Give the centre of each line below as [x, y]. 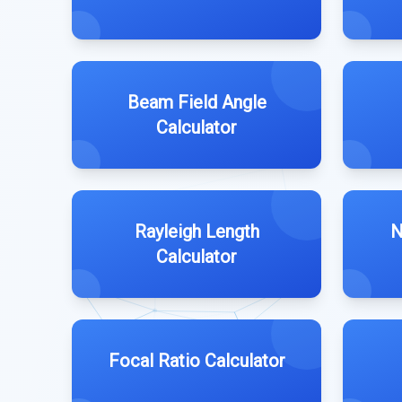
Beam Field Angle [197, 102]
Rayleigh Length [197, 232]
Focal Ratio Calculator [197, 361]
